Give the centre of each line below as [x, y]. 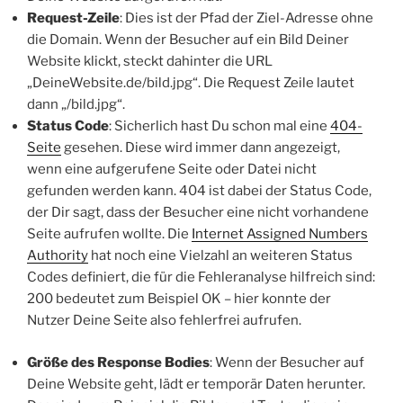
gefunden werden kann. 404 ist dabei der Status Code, [199, 191]
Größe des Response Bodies [118, 362]
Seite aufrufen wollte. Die [109, 234]
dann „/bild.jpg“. [76, 104]
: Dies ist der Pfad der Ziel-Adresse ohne [246, 18]
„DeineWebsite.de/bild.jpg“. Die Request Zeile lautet [191, 83]
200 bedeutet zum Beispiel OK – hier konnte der [179, 299]
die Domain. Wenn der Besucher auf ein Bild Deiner [188, 40]
